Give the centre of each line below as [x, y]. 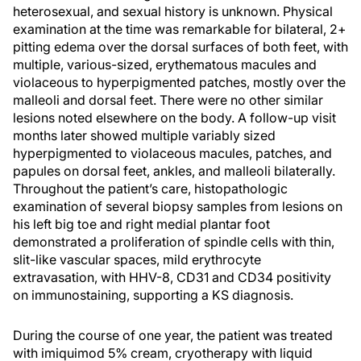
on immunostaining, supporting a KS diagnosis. [153, 295]
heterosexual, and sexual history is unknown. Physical [173, 11]
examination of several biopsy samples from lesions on [178, 206]
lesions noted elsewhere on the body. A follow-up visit [174, 118]
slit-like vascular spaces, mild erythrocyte [137, 259]
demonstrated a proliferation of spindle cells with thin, [174, 242]
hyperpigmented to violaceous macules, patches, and [172, 153]
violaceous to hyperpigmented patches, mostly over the [179, 82]
